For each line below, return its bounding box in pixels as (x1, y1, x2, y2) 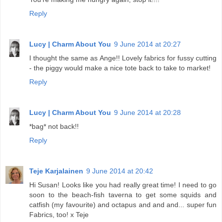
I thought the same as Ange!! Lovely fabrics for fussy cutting (29, 54, 217, 62)
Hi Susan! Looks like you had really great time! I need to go (29, 181, 217, 189)
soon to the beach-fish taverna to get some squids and (29, 191, 217, 199)
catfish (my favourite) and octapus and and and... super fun (29, 201, 217, 209)
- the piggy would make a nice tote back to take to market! (29, 64, 211, 72)
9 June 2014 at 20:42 (86, 167, 153, 175)
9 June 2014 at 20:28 (114, 109, 181, 117)
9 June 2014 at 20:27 (114, 40, 181, 49)
